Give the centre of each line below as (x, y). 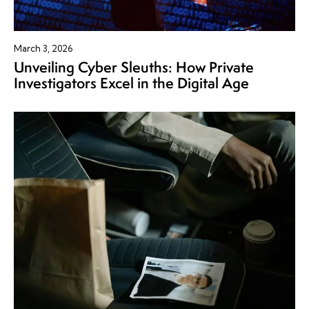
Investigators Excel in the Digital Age (131, 83)
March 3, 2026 (43, 49)
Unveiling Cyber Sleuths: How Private (134, 68)
